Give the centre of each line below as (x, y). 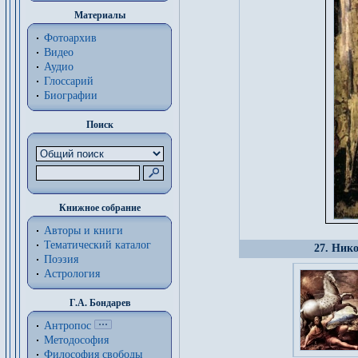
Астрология (72, 274)
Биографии (71, 95)
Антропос (68, 326)
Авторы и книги (84, 231)
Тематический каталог (97, 245)
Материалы (99, 15)
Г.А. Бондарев (99, 303)
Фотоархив (70, 38)
